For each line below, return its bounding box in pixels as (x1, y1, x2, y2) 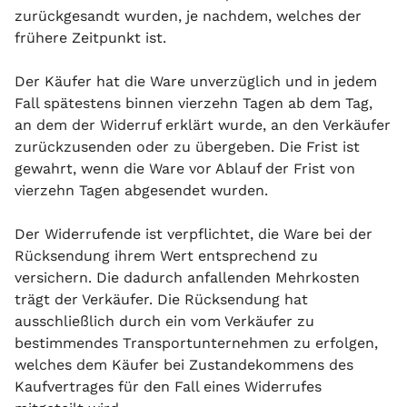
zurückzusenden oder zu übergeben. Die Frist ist (15, 138, 360, 155)
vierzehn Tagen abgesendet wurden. (15, 182, 268, 199)
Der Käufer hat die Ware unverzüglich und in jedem (15, 73, 377, 90)
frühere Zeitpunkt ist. (15, 29, 166, 46)
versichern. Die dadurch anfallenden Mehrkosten (15, 269, 360, 286)
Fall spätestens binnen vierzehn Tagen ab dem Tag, (15, 94, 372, 112)
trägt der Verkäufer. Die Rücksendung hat (15, 291, 308, 308)
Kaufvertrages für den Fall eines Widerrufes (15, 378, 322, 395)
